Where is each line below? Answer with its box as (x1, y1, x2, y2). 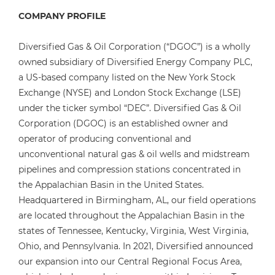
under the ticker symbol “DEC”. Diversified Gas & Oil (18, 103, 241, 114)
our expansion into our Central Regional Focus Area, (18, 256, 242, 267)
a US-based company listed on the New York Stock (18, 72, 235, 83)
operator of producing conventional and (18, 133, 191, 144)
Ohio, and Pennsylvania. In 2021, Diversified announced (18, 241, 253, 252)
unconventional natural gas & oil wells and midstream (18, 149, 250, 160)
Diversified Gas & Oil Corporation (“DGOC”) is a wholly (18, 41, 250, 52)
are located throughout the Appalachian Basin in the (18, 210, 244, 221)
